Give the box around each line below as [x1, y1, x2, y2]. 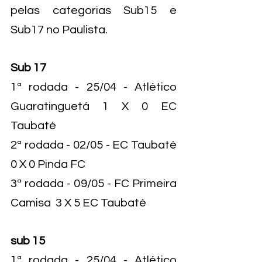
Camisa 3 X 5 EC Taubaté [11, 197, 146, 209]
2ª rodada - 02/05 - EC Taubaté [11, 139, 177, 151]
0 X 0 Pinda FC [11, 158, 85, 170]
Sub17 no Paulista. [11, 24, 108, 36]
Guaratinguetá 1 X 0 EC [11, 101, 177, 112]
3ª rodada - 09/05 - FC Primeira [11, 178, 177, 189]
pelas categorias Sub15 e [11, 5, 177, 16]
